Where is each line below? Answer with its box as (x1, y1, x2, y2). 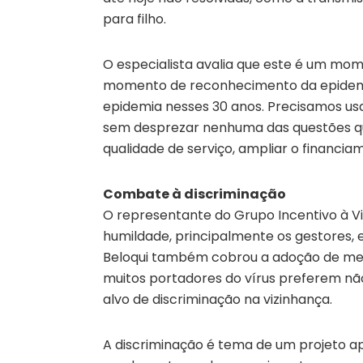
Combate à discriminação (103, 184, 286, 203)
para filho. (103, 9, 166, 28)
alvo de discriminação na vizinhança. (103, 289, 332, 309)
